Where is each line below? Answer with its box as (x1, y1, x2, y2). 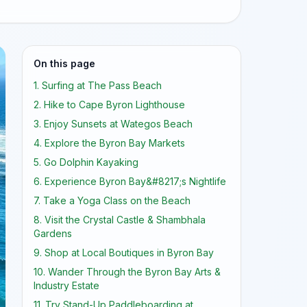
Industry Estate (34, 280, 99, 291)
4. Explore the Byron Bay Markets (34, 137, 185, 149)
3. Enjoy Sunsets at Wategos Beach (34, 118, 193, 130)
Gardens (34, 228, 72, 239)
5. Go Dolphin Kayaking (34, 156, 138, 168)
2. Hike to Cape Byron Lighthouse (34, 99, 185, 110)
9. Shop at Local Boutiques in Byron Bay (34, 247, 214, 258)
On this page (34, 58, 95, 69)
